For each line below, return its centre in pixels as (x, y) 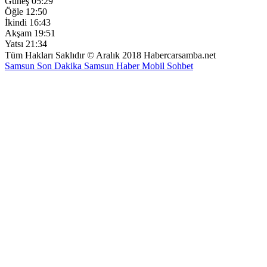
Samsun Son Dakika (44, 66)
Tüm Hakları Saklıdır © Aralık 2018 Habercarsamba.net (110, 55)
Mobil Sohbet (167, 66)
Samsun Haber (113, 66)
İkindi (16, 22)
